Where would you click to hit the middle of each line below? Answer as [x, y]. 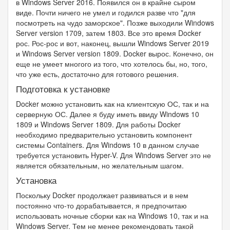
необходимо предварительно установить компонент [104, 135]
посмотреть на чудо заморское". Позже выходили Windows [115, 23]
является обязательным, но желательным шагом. [100, 165]
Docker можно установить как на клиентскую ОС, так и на [112, 104]
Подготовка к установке [63, 89]
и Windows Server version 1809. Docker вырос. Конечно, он [115, 53]
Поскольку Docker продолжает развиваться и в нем [102, 195]
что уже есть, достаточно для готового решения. [97, 74]
